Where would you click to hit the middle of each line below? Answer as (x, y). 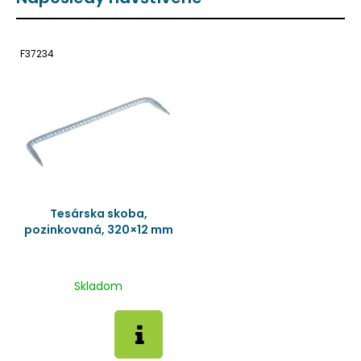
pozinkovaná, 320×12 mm (98, 230)
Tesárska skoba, (98, 214)
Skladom (98, 286)
